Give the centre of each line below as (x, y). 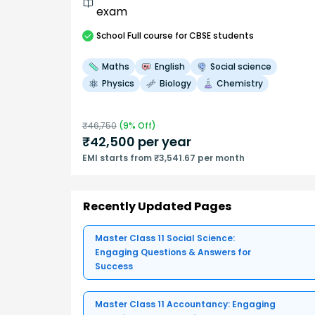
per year (163, 141)
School (111, 35)
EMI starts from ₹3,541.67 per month (163, 157)
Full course (150, 35)
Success (114, 266)
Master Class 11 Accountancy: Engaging (185, 304)
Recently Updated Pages (157, 206)
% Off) (142, 125)
